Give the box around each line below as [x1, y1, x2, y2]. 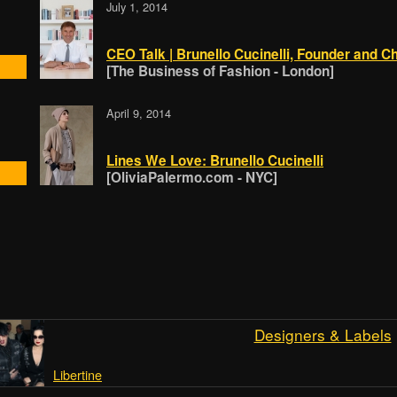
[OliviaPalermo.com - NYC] [106, 167, 277, 188]
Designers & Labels [253, 323, 392, 346]
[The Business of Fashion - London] [106, 61, 334, 82]
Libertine [53, 365, 102, 385]
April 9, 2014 [106, 105, 171, 122]
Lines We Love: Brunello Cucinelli [106, 151, 323, 171]
